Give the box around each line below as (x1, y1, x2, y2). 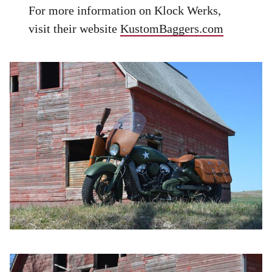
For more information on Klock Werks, (29, 4, 222, 17)
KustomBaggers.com (120, 22, 224, 35)
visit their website (29, 22, 121, 35)
